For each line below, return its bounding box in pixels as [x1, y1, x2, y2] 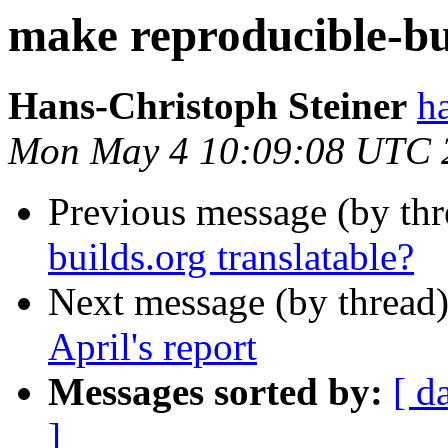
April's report [48, 325, 257, 369]
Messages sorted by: [48, 370, 383, 414]
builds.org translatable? [48, 235, 414, 279]
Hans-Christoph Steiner [8, 84, 407, 128]
